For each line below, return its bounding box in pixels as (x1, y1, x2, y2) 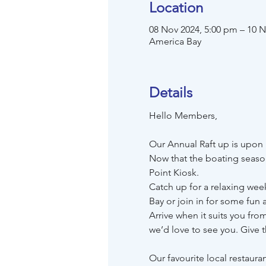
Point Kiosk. (148, 167, 199, 178)
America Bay (148, 36, 201, 47)
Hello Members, (148, 110, 217, 121)
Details (148, 84, 192, 101)
